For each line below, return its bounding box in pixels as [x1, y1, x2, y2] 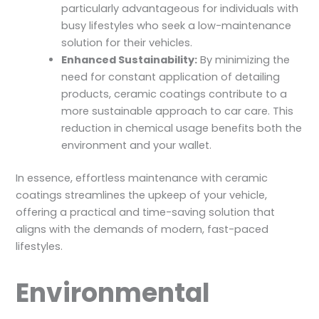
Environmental [16, 274, 211, 311]
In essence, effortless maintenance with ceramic [16, 171, 268, 186]
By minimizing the [197, 53, 291, 68]
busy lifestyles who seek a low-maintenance [61, 19, 292, 33]
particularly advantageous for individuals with [61, 1, 299, 16]
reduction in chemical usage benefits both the [61, 121, 303, 136]
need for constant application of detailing [61, 70, 281, 85]
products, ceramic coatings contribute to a [61, 87, 288, 102]
